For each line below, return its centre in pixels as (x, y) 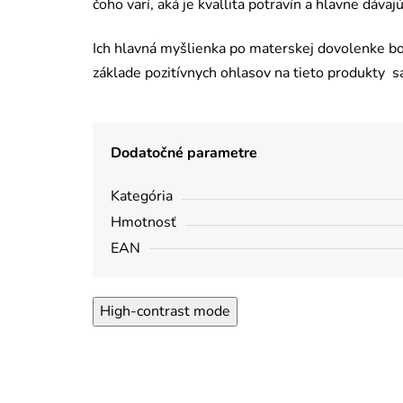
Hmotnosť (143, 223)
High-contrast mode (165, 312)
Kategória (142, 197)
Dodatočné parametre (184, 153)
